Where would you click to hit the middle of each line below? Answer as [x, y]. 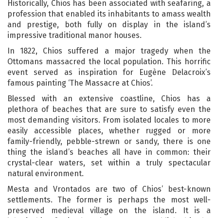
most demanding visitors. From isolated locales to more [109, 120]
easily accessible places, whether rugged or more [109, 130]
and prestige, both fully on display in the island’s [109, 24]
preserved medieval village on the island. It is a [109, 210]
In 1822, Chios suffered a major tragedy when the [109, 51]
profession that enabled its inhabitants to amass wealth [109, 14]
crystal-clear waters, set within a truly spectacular [109, 163]
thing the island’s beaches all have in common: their [109, 152]
